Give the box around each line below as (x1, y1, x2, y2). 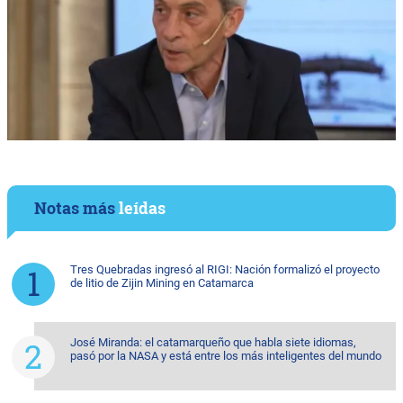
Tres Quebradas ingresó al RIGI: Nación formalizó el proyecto (70, 263, 380, 277)
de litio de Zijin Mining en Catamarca (70, 276, 254, 291)
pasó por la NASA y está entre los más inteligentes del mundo (70, 349, 381, 363)
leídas (119, 197, 166, 219)
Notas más (34, 197, 119, 219)
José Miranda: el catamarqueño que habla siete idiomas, (70, 336, 356, 350)
